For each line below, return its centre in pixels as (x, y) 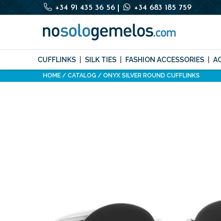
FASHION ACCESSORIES (165, 60)
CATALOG (82, 75)
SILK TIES (101, 60)
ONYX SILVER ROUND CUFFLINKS (151, 75)
